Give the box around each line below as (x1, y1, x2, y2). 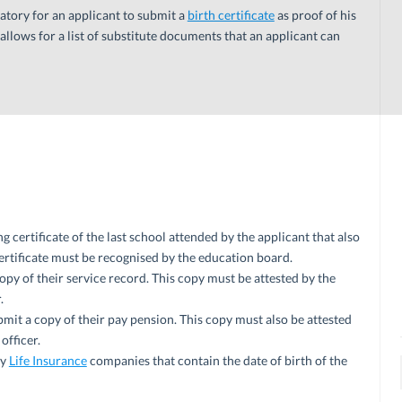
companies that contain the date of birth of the (86, 352, 347, 368)
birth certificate (187, 6, 275, 22)
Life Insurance (8, 352, 87, 368)
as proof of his (274, 6, 356, 22)
